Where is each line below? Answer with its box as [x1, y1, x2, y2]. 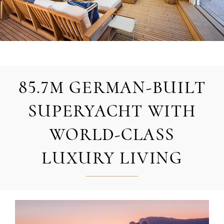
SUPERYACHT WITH [28, 100, 196, 122]
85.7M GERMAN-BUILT [18, 77, 206, 98]
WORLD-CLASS [49, 124, 174, 145]
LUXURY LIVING [41, 147, 182, 169]
